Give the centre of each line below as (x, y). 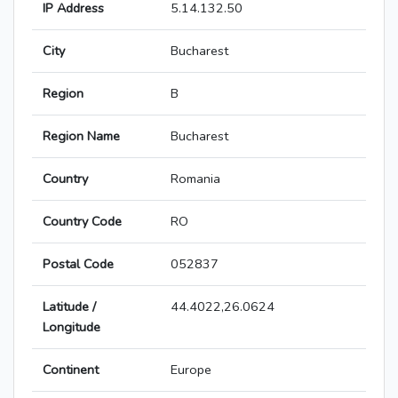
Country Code (82, 222)
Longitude (72, 327)
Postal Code (78, 264)
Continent (71, 370)
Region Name (81, 136)
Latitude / (69, 307)
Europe (191, 370)
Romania (195, 179)
